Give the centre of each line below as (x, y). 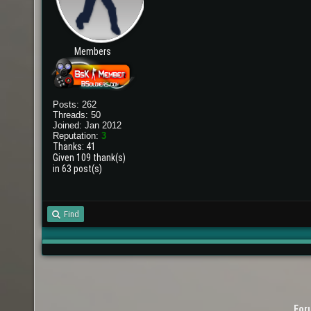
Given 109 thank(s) (89, 158)
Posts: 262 (74, 105)
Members (93, 51)
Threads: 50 (76, 115)
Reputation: (77, 136)
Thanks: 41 (74, 147)
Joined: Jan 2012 (87, 126)
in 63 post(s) (77, 169)
